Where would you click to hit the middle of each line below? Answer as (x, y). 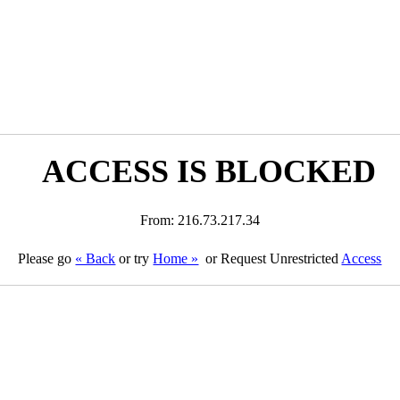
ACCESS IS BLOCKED (208, 171)
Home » (176, 258)
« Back (96, 258)
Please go (47, 258)
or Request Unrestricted (272, 258)
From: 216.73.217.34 (200, 220)
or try (134, 258)
